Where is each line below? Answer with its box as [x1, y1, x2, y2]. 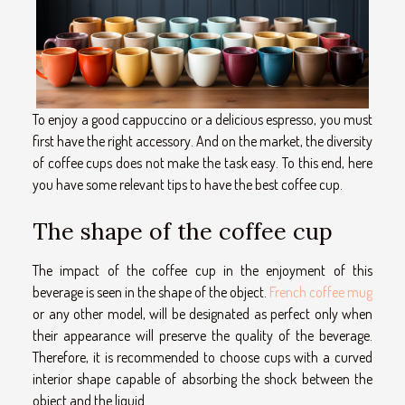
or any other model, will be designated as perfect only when [33, 304, 372, 323]
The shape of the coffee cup [33, 216, 333, 246]
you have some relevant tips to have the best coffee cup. [33, 174, 343, 193]
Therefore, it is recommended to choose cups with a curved [33, 347, 372, 366]
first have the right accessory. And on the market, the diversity [33, 131, 372, 150]
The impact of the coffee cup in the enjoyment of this [33, 260, 372, 279]
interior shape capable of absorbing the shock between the [33, 369, 372, 388]
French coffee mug [269, 282, 372, 301]
